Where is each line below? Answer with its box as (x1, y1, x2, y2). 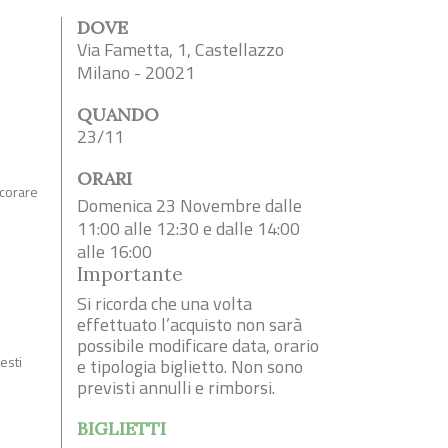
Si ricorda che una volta (77, 289, 252, 317)
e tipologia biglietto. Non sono (77, 352, 303, 380)
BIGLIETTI (77, 416, 166, 440)
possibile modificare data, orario (77, 331, 319, 359)
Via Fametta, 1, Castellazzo (77, 35, 284, 63)
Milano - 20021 (77, 58, 195, 86)
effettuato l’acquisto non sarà (77, 310, 302, 338)
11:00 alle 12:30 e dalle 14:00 (77, 214, 300, 242)
